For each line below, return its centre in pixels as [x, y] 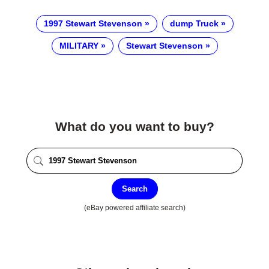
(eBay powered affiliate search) [134, 207]
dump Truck [194, 24]
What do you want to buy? [134, 127]
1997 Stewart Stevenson [93, 24]
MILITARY [79, 46]
